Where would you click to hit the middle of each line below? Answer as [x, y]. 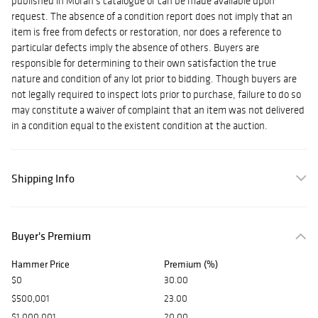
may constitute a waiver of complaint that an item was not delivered [158, 110]
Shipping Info [43, 179]
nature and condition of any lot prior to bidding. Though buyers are [154, 79]
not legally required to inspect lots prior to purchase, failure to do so [156, 95]
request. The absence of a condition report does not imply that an [152, 17]
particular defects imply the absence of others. [113, 48]
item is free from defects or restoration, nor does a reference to [146, 32]
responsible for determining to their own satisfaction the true [144, 64]
